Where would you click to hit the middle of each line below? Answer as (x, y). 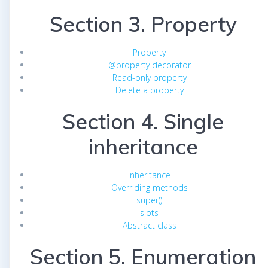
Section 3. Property (143, 24)
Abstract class (149, 225)
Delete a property (149, 90)
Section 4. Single (143, 121)
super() (149, 200)
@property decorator (149, 65)
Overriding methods (149, 187)
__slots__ (149, 212)
